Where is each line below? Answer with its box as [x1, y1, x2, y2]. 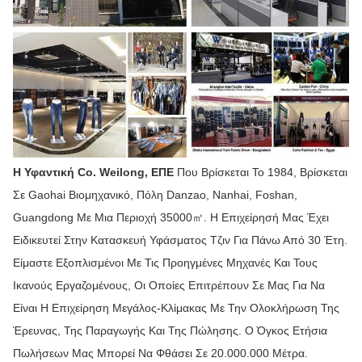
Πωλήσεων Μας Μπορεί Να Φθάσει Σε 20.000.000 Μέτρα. [13, 347, 308, 360]
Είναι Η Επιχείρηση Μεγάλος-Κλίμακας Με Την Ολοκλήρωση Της [13, 301, 339, 315]
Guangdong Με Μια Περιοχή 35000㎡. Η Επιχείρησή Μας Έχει [13, 211, 329, 225]
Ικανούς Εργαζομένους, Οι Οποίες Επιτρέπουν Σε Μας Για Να [13, 279, 325, 293]
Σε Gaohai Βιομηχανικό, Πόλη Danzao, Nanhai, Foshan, [13, 188, 297, 202]
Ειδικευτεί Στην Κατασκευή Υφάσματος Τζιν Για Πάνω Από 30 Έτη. [13, 234, 347, 247]
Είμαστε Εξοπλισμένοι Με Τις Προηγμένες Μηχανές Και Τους [13, 256, 318, 270]
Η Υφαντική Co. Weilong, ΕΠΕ [13, 166, 177, 179]
